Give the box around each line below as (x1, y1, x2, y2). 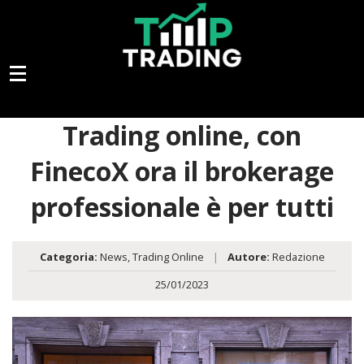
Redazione (269, 249, 325, 265)
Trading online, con (63, 118, 301, 154)
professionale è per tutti (30, 189, 334, 225)
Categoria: (39, 249, 97, 265)
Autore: (227, 249, 270, 265)
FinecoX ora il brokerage (30, 154, 334, 189)
